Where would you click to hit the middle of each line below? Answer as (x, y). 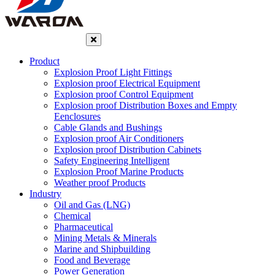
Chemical (72, 216)
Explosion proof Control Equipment (124, 95)
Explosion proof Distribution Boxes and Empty (145, 106)
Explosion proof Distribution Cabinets (128, 150)
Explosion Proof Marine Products (119, 172)
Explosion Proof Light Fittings (113, 72)
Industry (45, 194)
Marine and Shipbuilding (102, 249)
